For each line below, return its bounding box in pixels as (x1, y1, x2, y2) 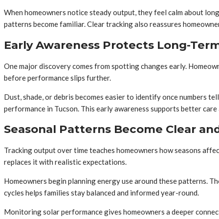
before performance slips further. (4, 73, 111, 82)
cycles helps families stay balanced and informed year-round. (4, 188, 199, 197)
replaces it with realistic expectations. (4, 157, 127, 166)
